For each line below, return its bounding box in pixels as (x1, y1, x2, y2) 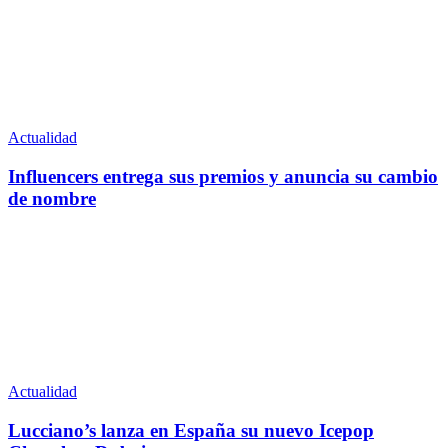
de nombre (8, 188, 96, 210)
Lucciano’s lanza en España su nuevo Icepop (8, 419, 374, 441)
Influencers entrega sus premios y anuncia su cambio (8, 166, 438, 188)
